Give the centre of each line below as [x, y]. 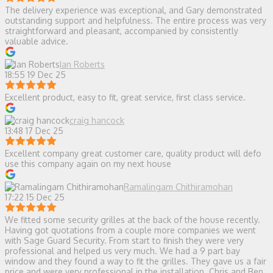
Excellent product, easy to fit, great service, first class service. [125, 97]
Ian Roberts [82, 64]
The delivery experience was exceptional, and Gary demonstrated [133, 10]
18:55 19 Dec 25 [35, 74]
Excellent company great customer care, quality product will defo [133, 153]
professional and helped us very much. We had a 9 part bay [122, 250]
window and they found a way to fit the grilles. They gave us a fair [136, 261]
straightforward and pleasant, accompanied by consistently [122, 30]
